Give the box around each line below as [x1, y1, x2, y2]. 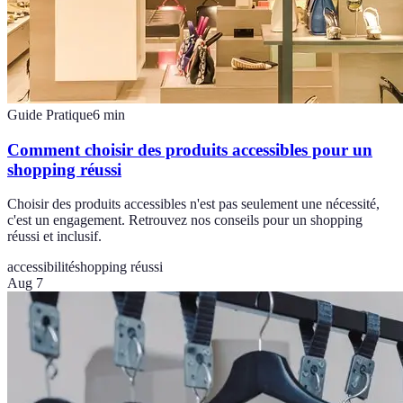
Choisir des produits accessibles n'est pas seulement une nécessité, [7, 196, 380, 212]
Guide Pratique [7, 107, 93, 123]
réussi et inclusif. [7, 228, 102, 245]
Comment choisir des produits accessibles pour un [7, 139, 372, 159]
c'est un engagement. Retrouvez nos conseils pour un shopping [7, 212, 363, 228]
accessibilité [7, 259, 75, 275]
